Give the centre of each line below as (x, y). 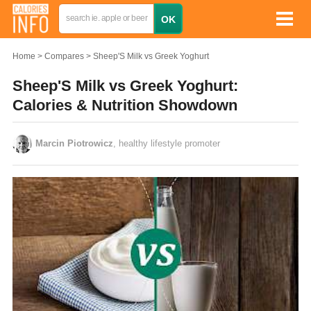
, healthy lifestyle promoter (167, 143)
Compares (64, 56)
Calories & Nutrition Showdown (125, 105)
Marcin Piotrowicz (74, 143)
